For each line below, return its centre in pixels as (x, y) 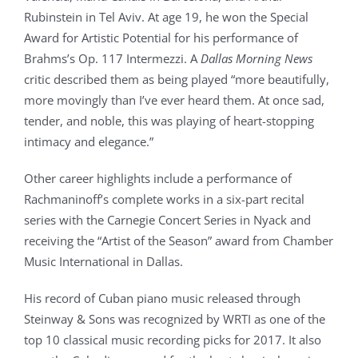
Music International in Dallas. (105, 261)
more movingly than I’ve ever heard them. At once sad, (174, 100)
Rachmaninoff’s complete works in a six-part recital (164, 199)
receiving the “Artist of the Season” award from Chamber (179, 241)
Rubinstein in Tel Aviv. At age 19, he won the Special (166, 17)
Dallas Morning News (257, 58)
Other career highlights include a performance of (158, 178)
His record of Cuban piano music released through (162, 298)
